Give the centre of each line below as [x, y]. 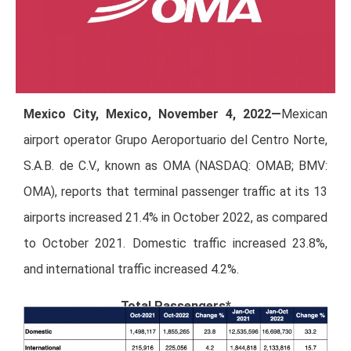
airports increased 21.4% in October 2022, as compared [175, 217]
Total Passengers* [175, 306]
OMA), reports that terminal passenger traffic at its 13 [175, 191]
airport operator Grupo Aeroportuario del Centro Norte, [175, 139]
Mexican [304, 114]
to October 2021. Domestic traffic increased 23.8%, [175, 243]
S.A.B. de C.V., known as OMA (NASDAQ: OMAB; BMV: [175, 165]
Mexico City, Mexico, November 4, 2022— [152, 114]
